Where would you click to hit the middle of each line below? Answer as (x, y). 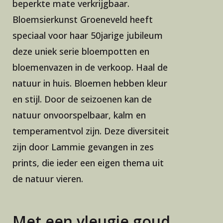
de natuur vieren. (48, 179)
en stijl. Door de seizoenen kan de (82, 99)
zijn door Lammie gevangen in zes (83, 147)
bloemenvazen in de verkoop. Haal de (90, 67)
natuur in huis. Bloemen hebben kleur (90, 83)
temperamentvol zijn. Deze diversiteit (91, 131)
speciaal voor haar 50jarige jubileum (88, 36)
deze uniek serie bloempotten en (81, 52)
